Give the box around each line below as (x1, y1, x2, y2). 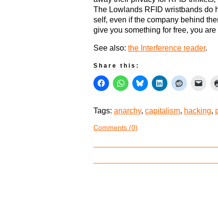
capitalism (145, 107, 180, 115)
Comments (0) (93, 124, 138, 132)
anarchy (114, 107, 141, 115)
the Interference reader (128, 44, 205, 53)
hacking (184, 107, 211, 115)
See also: (93, 44, 128, 53)
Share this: (93, 62, 140, 70)
